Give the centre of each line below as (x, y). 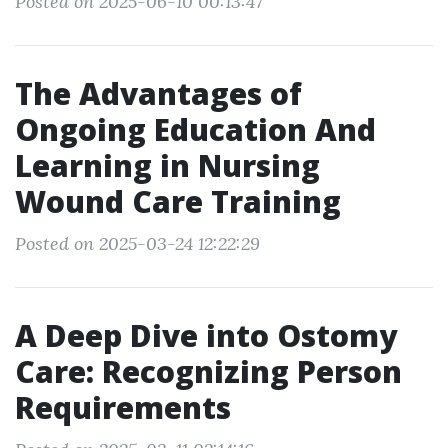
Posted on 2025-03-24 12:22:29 (137, 243)
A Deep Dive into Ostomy (206, 335)
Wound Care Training (178, 201)
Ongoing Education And (195, 129)
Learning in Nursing (167, 165)
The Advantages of (158, 93)
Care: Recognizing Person (208, 371)
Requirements (123, 407)
